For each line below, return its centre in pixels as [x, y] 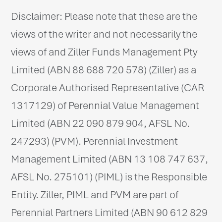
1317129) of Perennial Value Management [105, 105]
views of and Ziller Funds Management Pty [104, 52]
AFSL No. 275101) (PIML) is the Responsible [109, 177]
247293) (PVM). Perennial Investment [95, 141]
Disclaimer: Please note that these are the [104, 16]
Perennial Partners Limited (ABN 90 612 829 [110, 212]
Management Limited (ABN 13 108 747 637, [110, 159]
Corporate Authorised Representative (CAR [108, 87]
